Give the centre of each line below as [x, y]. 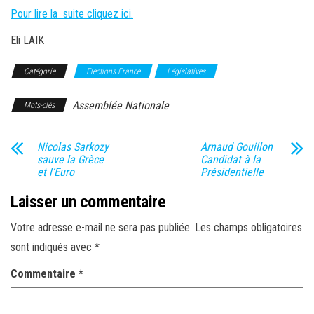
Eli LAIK [27, 40]
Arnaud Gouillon [236, 147]
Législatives [186, 71]
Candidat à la [230, 159]
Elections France [113, 71]
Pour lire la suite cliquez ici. [72, 14]
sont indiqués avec [53, 247]
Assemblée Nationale [121, 105]
